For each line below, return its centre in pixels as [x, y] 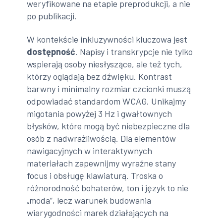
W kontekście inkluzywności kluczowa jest [107, 39]
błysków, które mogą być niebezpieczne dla [109, 126]
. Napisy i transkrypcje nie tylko [134, 52]
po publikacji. [52, 16]
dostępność [51, 52]
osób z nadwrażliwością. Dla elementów [102, 139]
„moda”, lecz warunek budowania [89, 200]
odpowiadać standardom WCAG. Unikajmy [107, 101]
